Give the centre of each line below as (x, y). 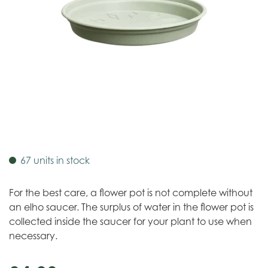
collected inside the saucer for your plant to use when (130, 221)
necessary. (33, 236)
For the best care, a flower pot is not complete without (131, 193)
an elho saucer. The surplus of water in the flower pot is (131, 207)
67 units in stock (55, 160)
